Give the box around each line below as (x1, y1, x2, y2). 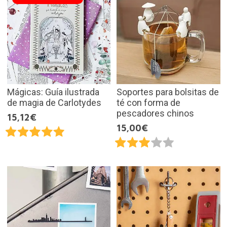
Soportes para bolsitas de (117, 87, 219, 98)
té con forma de (117, 97, 180, 108)
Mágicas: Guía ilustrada (7, 87, 99, 98)
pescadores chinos (117, 108, 194, 119)
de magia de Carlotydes (7, 97, 101, 108)
